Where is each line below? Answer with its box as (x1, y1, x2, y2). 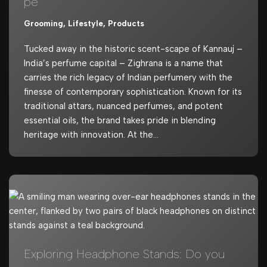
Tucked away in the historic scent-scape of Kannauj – (24, 43, 243, 54)
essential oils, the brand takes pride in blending (24, 114, 216, 126)
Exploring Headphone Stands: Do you (24, 246, 225, 261)
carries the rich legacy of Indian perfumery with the (24, 72, 232, 83)
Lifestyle (68, 18, 103, 28)
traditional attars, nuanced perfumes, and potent (24, 100, 223, 111)
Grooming (24, 18, 63, 28)
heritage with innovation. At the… (24, 129, 161, 140)
